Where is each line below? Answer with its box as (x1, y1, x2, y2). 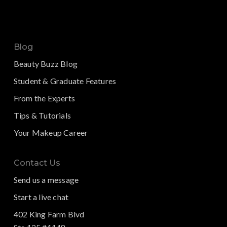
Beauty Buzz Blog (13, 59, 78, 69)
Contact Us (13, 158, 60, 168)
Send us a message (13, 175, 79, 185)
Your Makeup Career (13, 128, 88, 138)
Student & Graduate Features (13, 76, 117, 86)
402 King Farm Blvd (13, 209, 85, 219)
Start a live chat (13, 192, 69, 202)
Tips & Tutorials (13, 110, 71, 121)
